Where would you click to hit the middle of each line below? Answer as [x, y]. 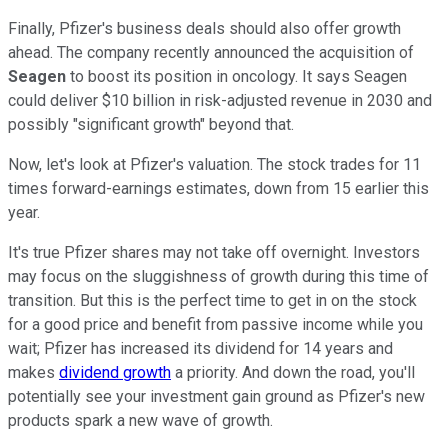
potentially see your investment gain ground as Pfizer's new [216, 396]
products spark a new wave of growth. [140, 420]
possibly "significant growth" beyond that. [151, 124]
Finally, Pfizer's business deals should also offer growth [204, 28]
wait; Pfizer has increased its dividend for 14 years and [200, 348]
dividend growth [115, 372]
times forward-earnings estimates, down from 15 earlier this [218, 188]
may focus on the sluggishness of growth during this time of [218, 276]
